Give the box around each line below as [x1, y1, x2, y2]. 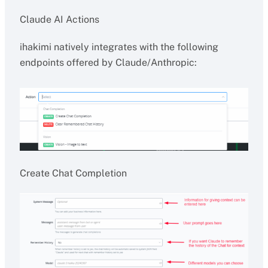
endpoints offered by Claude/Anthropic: [19, 57, 197, 68]
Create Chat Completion [19, 167, 127, 179]
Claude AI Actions [19, 14, 99, 25]
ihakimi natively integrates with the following [19, 41, 218, 53]
